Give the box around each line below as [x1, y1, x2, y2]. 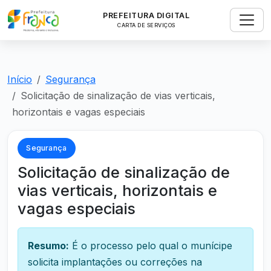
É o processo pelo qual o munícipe [69, 239, 232, 252]
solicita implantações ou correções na [28, 255, 202, 268]
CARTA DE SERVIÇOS [117, 21, 175, 28]
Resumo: [28, 239, 69, 252]
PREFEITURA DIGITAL [103, 10, 190, 20]
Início [7, 73, 32, 85]
